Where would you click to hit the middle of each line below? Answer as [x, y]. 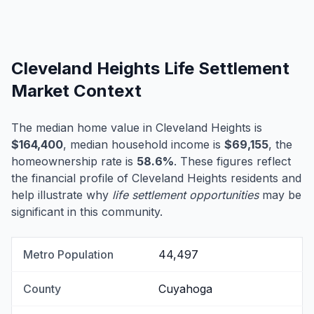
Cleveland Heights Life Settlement [150, 69]
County [42, 289]
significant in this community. [87, 212]
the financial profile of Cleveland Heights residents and [156, 178]
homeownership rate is [74, 162]
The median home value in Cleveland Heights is [137, 128]
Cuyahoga [185, 289]
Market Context [76, 91]
